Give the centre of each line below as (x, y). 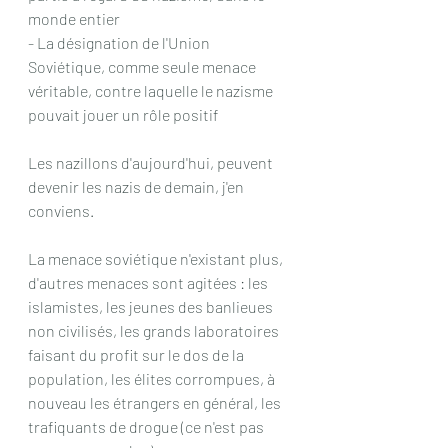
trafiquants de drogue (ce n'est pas (147, 427)
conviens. (61, 211)
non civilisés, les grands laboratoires (155, 331)
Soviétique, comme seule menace (143, 67)
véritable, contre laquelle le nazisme (152, 91)
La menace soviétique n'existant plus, (157, 259)
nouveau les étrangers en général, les (156, 403)
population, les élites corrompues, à (153, 379)
